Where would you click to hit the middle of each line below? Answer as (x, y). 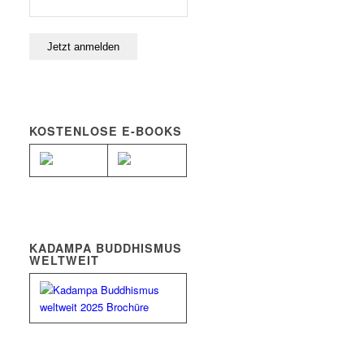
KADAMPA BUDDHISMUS (106, 248)
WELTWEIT (65, 260)
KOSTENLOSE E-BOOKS (106, 131)
